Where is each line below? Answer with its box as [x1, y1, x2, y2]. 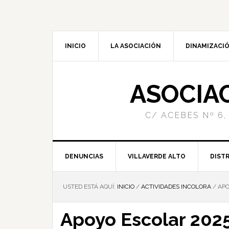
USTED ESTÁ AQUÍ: [63, 183, 117, 190]
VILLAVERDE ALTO [128, 153, 186, 160]
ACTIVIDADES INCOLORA [141, 183, 211, 190]
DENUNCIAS [65, 153, 103, 160]
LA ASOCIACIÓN [110, 42, 161, 50]
